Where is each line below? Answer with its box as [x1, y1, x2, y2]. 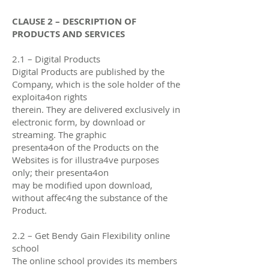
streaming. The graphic [12, 128, 106, 141]
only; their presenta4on [12, 166, 109, 178]
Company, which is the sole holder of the [12, 77, 180, 90]
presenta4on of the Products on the [12, 141, 159, 153]
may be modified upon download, [12, 178, 153, 191]
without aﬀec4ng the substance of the [12, 191, 168, 204]
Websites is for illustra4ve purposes [12, 153, 159, 166]
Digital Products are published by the [12, 65, 165, 77]
